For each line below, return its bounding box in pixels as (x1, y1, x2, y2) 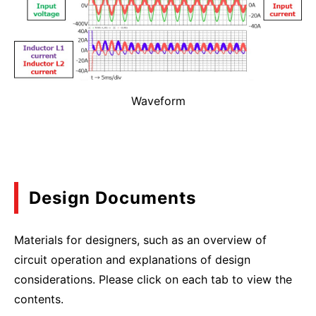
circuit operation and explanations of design (14, 253, 250, 267)
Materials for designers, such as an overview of (14, 233, 267, 248)
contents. (14, 292, 63, 307)
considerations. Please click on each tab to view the (14, 272, 292, 287)
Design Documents (29, 188, 196, 209)
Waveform (130, 94, 186, 109)
